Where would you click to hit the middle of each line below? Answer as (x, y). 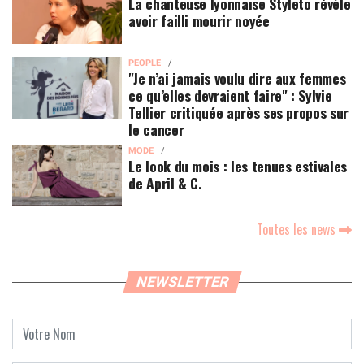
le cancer (158, 129)
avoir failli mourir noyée (199, 20)
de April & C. (165, 182)
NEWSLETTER (182, 282)
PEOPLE (145, 63)
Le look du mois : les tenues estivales (238, 165)
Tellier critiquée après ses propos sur (238, 112)
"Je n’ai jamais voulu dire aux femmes (237, 78)
